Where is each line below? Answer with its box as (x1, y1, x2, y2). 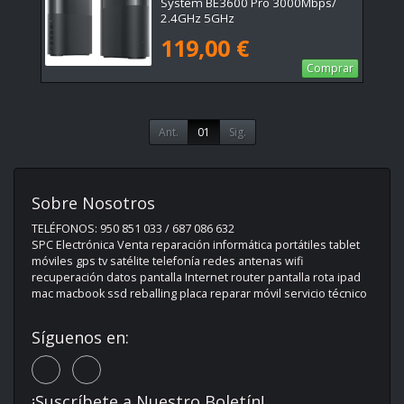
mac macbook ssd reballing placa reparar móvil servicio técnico (32, 285, 367, 301)
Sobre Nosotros (32, 191, 155, 214)
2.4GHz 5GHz (161, 10, 234, 27)
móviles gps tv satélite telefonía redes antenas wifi (32, 252, 303, 269)
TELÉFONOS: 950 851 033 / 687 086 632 (32, 220, 234, 236)
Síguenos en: (32, 326, 129, 348)
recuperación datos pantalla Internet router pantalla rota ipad (32, 269, 361, 285)
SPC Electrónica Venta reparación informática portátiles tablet (32, 236, 360, 252)
